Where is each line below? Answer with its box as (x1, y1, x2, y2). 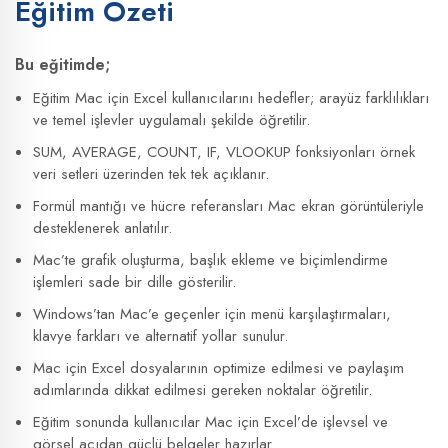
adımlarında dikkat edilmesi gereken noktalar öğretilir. (33, 378, 372, 401)
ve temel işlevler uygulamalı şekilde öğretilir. (33, 108, 310, 131)
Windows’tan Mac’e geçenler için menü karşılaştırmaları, (33, 302, 391, 325)
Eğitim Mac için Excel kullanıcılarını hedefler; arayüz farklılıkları (33, 86, 429, 109)
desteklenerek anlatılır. (33, 216, 172, 239)
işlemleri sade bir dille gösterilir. (33, 270, 236, 293)
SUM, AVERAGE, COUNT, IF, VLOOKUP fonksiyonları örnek (33, 140, 415, 163)
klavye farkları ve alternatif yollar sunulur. (33, 324, 288, 347)
